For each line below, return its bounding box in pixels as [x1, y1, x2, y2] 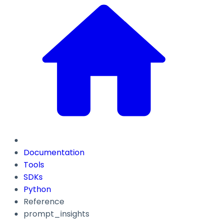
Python [24, 184, 51, 195]
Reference [24, 196, 64, 208]
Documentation [24, 147, 84, 159]
